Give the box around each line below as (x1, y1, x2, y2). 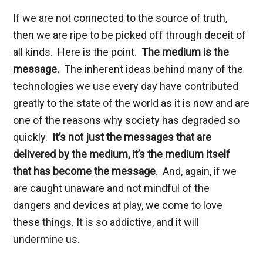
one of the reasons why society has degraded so (13, 113, 240, 126)
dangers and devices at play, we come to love (13, 198, 223, 211)
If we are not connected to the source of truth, (13, 11, 228, 24)
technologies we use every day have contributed (13, 79, 239, 92)
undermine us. (13, 232, 80, 245)
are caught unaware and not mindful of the (13, 181, 210, 194)
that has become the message (13, 164, 156, 177)
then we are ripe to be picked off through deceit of (13, 28, 247, 41)
